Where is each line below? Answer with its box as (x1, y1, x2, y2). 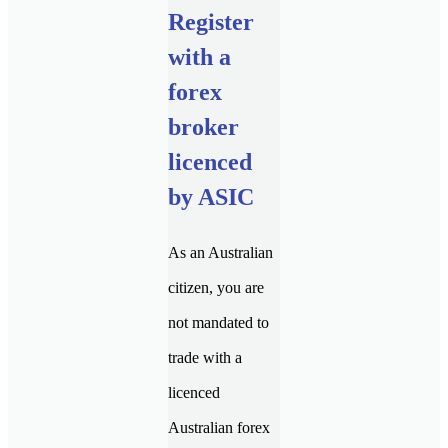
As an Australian (168, 243, 273, 261)
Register (168, 8, 254, 35)
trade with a (168, 348, 242, 366)
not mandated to (168, 313, 269, 331)
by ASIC (168, 183, 254, 210)
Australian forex (168, 418, 270, 436)
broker (168, 113, 239, 140)
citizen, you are (168, 278, 264, 296)
